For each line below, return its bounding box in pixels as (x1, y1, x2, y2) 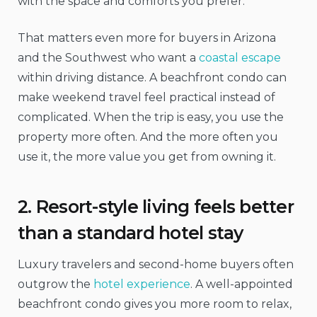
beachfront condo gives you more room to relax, (18, 297, 292, 311)
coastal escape (199, 51, 281, 65)
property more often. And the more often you (18, 130, 278, 144)
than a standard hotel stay (18, 221, 243, 243)
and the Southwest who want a (18, 51, 199, 65)
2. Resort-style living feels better (18, 195, 294, 217)
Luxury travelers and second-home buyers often (18, 258, 294, 272)
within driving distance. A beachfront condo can (18, 71, 287, 85)
